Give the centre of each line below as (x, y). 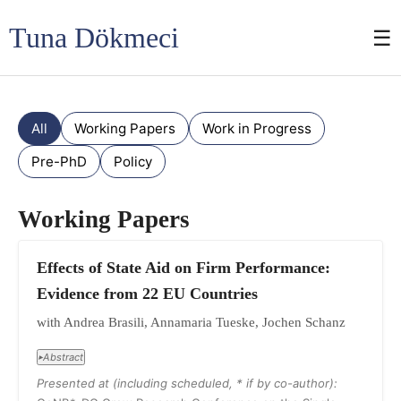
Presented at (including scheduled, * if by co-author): (187, 383)
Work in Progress (257, 128)
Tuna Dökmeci (94, 38)
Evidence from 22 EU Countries (147, 294)
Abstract (63, 357)
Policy (133, 162)
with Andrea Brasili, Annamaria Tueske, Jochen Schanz (191, 322)
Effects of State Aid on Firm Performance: (183, 268)
